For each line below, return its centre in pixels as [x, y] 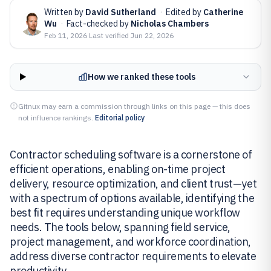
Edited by [184, 12]
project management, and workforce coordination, [130, 242]
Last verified [110, 35]
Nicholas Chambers [170, 24]
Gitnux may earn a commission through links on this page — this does [134, 106]
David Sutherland [121, 12]
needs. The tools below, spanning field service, [120, 227]
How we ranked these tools [141, 77]
